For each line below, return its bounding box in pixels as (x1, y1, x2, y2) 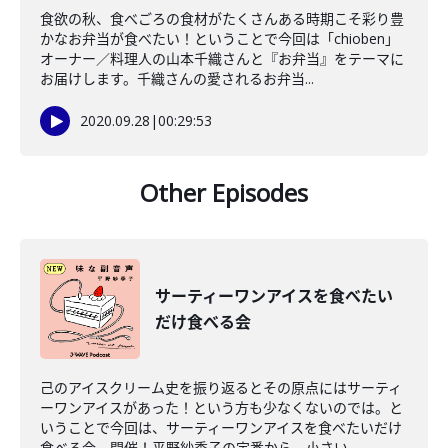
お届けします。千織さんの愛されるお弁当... (40, 69, 314, 88)
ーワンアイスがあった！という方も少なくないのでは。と (40, 398, 403, 417)
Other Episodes (140, 176, 308, 209)
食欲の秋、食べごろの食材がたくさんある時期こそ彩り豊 (40, 9, 404, 28)
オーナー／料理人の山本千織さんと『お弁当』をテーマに (40, 49, 404, 68)
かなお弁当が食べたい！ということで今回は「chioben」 (40, 29, 399, 48)
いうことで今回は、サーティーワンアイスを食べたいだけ (40, 418, 402, 437)
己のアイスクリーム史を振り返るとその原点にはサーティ (40, 378, 402, 397)
